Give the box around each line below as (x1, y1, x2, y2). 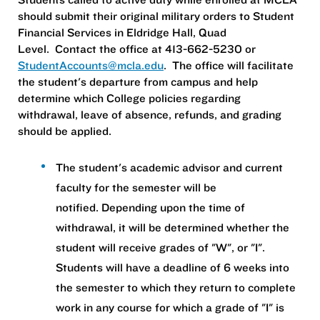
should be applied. (18, 123, 111, 138)
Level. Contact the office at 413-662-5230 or (18, 41, 256, 56)
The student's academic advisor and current (56, 160, 283, 175)
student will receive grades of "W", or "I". (56, 240, 268, 255)
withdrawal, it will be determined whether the (56, 220, 289, 235)
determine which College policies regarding (18, 90, 241, 105)
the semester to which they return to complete (56, 280, 296, 295)
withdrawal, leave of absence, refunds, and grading (18, 106, 281, 121)
